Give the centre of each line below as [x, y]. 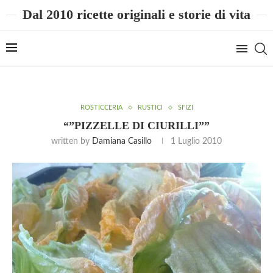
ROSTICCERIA [101, 108]
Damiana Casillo [122, 141]
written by [72, 141]
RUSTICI [150, 108]
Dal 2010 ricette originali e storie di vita [136, 14]
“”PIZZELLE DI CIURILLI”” [136, 126]
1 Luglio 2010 [196, 141]
